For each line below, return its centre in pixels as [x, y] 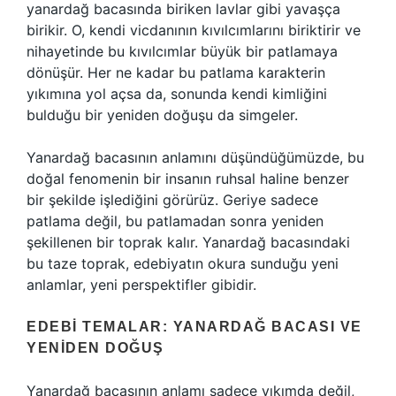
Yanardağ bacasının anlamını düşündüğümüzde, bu [195, 157]
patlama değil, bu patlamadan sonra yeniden [175, 221]
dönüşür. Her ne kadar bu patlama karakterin [176, 72]
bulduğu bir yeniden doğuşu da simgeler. [162, 115]
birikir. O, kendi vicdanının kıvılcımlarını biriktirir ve [194, 30]
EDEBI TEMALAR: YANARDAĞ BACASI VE [194, 327]
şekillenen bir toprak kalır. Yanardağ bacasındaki [188, 242]
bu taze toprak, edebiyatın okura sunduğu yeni [183, 263]
